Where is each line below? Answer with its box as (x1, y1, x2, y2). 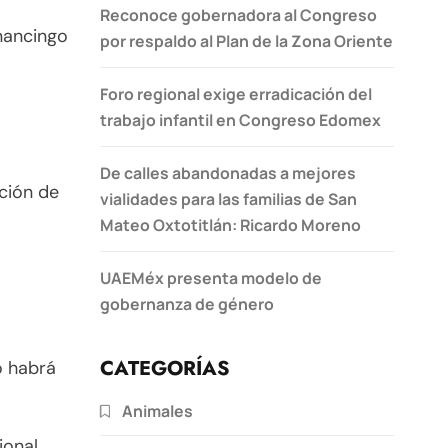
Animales (122, 399, 193, 422)
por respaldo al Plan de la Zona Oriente (100, 29, 393, 52)
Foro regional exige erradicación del (100, 82, 372, 105)
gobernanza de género (100, 292, 274, 315)
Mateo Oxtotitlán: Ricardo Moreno (100, 213, 361, 236)
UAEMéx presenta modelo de (100, 266, 322, 289)
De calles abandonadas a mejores (100, 161, 356, 184)
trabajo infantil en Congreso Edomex (100, 108, 381, 131)
